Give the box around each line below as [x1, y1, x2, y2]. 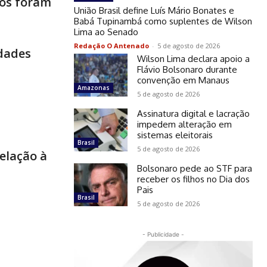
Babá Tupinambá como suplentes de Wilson [74, 15, 252, 27]
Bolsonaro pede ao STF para [137, 163, 252, 175]
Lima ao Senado [74, 26, 138, 38]
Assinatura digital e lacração [137, 108, 250, 120]
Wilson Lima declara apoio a [137, 53, 250, 65]
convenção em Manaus [137, 74, 229, 86]
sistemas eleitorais [137, 129, 213, 141]
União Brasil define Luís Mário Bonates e [74, 5, 234, 17]
